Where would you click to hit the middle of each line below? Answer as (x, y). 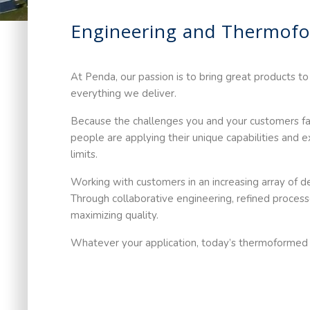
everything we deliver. (124, 94)
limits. (84, 155)
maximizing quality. (115, 216)
